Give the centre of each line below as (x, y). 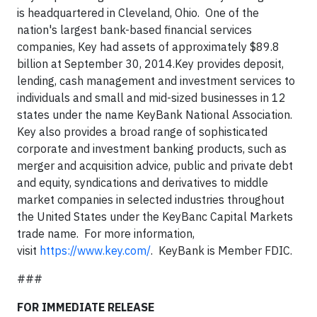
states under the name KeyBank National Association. (156, 115)
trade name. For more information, (106, 234)
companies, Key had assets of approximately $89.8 (148, 47)
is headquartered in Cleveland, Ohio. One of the (138, 13)
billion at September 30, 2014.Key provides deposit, (150, 64)
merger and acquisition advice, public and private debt (155, 166)
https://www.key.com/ (95, 251)
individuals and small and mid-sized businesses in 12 (151, 98)
